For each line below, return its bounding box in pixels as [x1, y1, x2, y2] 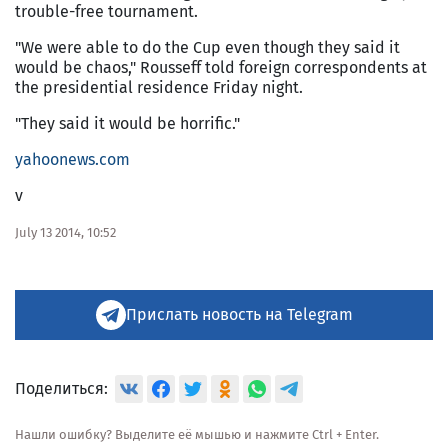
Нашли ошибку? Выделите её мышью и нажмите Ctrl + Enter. [15, 426, 379, 442]
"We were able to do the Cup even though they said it [15, 37, 400, 57]
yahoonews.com [15, 149, 130, 169]
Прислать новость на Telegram [125, 304, 353, 324]
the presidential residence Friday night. [15, 77, 303, 97]
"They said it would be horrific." [15, 113, 240, 133]
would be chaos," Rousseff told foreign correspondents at [15, 57, 427, 77]
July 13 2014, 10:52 [15, 224, 116, 240]
